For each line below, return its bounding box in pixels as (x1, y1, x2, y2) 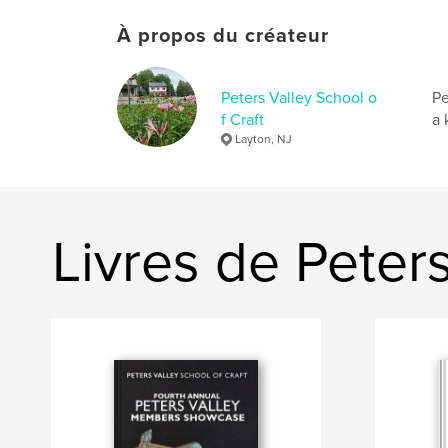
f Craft (221, 110, 264, 131)
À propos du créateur (117, 24, 329, 49)
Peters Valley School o (221, 88, 377, 109)
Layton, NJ (235, 132, 292, 147)
